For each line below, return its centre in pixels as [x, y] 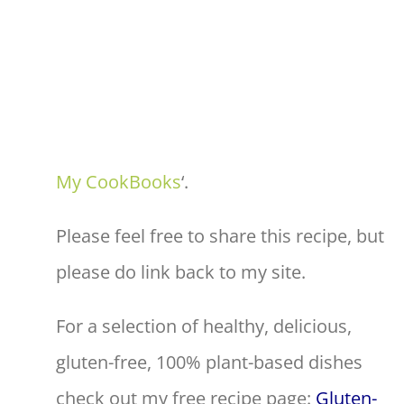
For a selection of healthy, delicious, [204, 326]
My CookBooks [119, 181]
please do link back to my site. [181, 271]
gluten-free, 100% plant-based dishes [209, 362]
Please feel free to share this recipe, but [220, 235]
